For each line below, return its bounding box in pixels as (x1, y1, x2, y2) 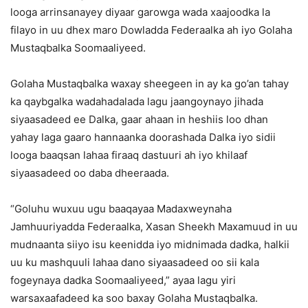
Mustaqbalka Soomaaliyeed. (10, 41, 146, 55)
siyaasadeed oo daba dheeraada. (10, 166, 169, 180)
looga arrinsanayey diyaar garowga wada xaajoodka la (10, 5, 270, 19)
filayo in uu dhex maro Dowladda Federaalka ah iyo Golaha (10, 23, 292, 37)
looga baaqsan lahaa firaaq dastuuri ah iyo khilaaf (10, 148, 247, 162)
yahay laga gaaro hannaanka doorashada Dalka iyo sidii (10, 131, 276, 144)
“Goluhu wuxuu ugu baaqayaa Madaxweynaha (10, 202, 232, 216)
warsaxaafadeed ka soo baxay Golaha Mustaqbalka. (10, 291, 258, 305)
